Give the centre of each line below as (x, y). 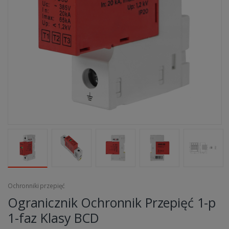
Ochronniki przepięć (37, 186)
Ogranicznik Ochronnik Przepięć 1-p (112, 203)
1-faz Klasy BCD (53, 218)
